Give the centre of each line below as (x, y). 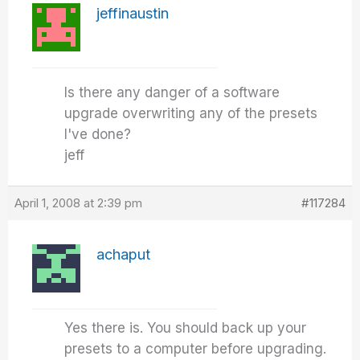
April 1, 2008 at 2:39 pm (79, 203)
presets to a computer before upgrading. (196, 349)
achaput (124, 254)
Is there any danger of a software (172, 92)
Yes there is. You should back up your (186, 328)
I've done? (98, 134)
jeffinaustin (133, 13)
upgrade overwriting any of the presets (191, 113)
